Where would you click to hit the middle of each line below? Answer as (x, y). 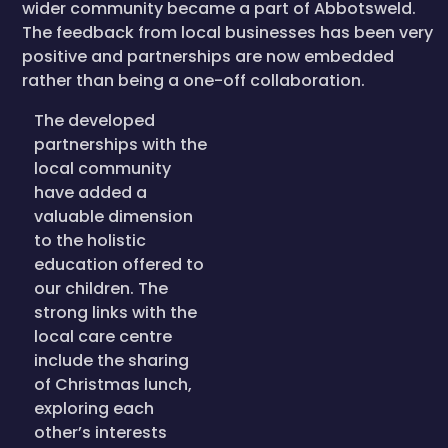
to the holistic (90, 240)
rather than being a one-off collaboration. (193, 80)
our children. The (101, 288)
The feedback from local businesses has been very (227, 32)
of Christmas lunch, (113, 384)
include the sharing (111, 360)
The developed (94, 120)
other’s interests (100, 432)
